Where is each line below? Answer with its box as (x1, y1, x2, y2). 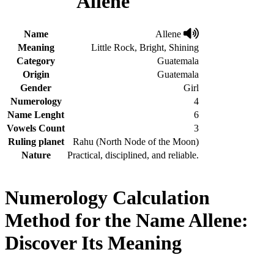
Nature (21, 149, 51, 160)
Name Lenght (7, 109, 64, 120)
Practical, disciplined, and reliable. (67, 149, 199, 160)
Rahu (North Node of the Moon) (73, 136, 199, 147)
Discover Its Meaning (5, 232, 182, 254)
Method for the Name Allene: (5, 209, 248, 232)
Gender (20, 82, 51, 93)
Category (17, 55, 55, 66)
